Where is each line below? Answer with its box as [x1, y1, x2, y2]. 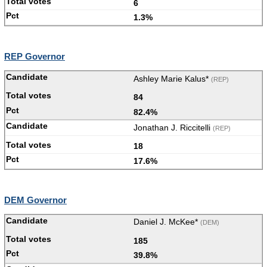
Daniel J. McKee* [133, 217, 200, 227]
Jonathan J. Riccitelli [133, 123, 213, 133]
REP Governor [4, 51, 65, 62]
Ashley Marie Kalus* [133, 73, 211, 83]
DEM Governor [4, 195, 67, 206]
